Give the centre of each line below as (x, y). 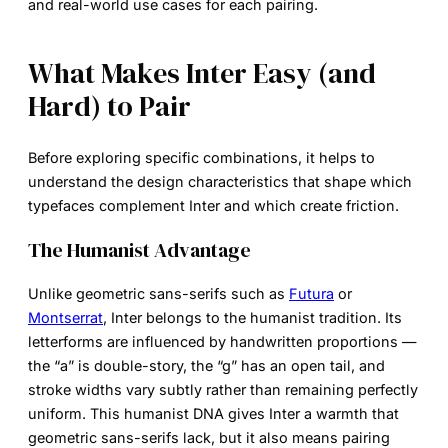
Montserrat (65, 318)
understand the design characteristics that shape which (220, 182)
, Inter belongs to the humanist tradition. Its (252, 318)
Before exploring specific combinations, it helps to (201, 158)
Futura (311, 294)
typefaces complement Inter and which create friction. (213, 206)
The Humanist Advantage (139, 250)
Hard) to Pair (109, 105)
